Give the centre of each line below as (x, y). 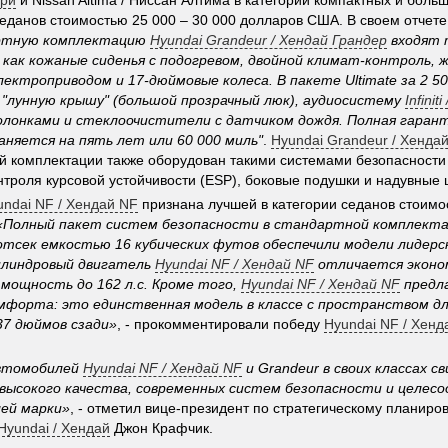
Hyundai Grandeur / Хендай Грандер (268, 40)
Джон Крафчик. (161, 428)
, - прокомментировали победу (220, 324)
